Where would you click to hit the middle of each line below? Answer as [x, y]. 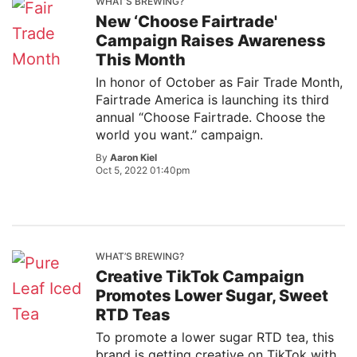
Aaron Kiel [133, 157]
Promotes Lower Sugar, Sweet [212, 296]
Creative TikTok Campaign [200, 277]
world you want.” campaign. [179, 135]
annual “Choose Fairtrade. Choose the [210, 117]
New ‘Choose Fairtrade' [186, 22]
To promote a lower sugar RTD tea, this [215, 337]
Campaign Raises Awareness [211, 41]
